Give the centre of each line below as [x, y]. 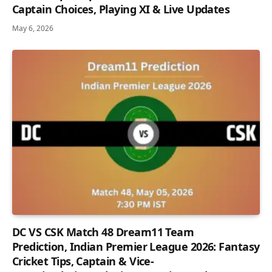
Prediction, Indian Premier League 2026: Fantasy [136, 246]
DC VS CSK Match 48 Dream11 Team [103, 232]
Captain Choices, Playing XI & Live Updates [122, 9]
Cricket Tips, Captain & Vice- [83, 261]
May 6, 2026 [33, 28]
